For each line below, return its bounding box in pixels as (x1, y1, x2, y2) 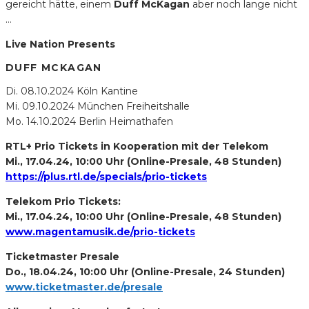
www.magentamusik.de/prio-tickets (6, 225, 195, 238)
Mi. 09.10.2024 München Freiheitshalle (6, 99, 190, 112)
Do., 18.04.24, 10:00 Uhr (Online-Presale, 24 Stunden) (6, 265, 285, 278)
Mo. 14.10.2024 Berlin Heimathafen (6, 114, 173, 128)
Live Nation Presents (6, 37, 115, 50)
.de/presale (104, 280, 163, 293)
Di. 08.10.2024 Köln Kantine (6, 84, 138, 97)
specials (99, 170, 142, 183)
